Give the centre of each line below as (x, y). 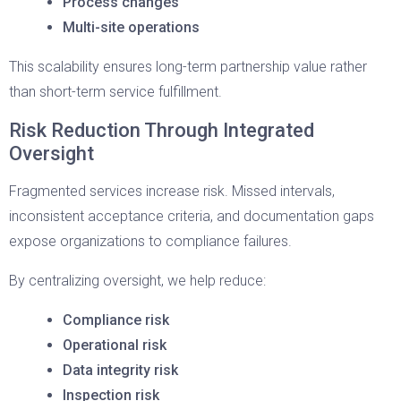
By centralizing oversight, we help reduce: (137, 281)
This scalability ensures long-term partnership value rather (188, 67)
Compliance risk (116, 320)
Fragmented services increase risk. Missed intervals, (172, 191)
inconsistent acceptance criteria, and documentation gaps (192, 216)
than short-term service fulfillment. (115, 92)
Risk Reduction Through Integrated (162, 130)
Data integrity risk (120, 370)
